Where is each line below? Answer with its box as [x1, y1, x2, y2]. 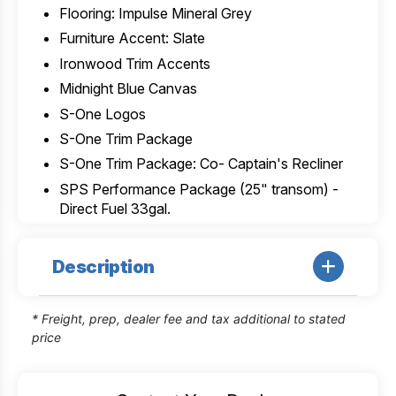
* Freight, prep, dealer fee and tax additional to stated [32, 311, 346, 327]
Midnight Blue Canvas [58, 80, 197, 98]
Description [52, 255, 155, 278]
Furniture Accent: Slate [58, 29, 205, 48]
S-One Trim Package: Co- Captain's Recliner [58, 155, 343, 173]
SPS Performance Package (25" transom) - [58, 179, 339, 198]
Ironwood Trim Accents [58, 54, 210, 72]
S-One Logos [58, 104, 146, 123]
